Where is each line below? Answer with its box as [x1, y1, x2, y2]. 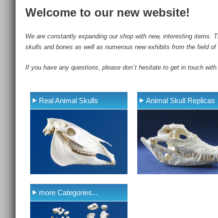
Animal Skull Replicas [146, 96, 215, 105]
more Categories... [39, 188, 98, 197]
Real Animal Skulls [39, 96, 98, 105]
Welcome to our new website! [25, 5, 190, 19]
